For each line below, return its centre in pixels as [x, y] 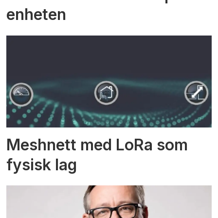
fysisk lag [42, 164]
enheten [36, 15]
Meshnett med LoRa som [97, 145]
